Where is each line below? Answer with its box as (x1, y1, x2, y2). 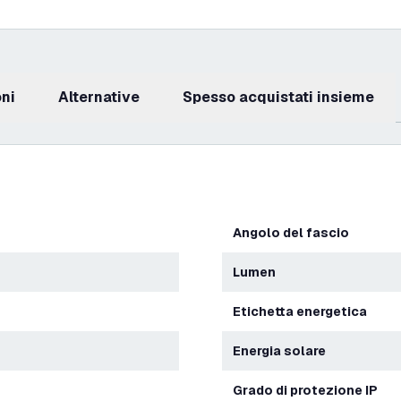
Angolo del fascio (242, 225, 349, 241)
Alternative (69, 88, 140, 107)
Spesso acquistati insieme (192, 88, 374, 107)
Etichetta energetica (241, 303, 367, 320)
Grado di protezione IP (243, 382, 378, 398)
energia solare (241, 343, 326, 359)
